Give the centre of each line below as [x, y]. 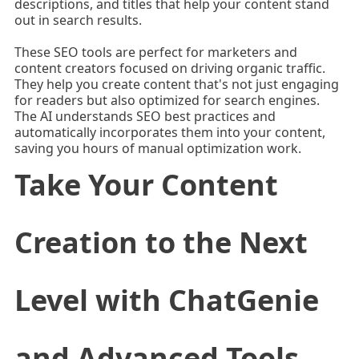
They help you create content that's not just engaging [176, 85]
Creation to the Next [161, 243]
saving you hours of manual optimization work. [157, 149]
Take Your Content [146, 185]
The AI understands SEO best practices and [145, 117]
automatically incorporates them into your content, [169, 133]
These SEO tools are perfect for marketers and [155, 52]
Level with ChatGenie [166, 301]
